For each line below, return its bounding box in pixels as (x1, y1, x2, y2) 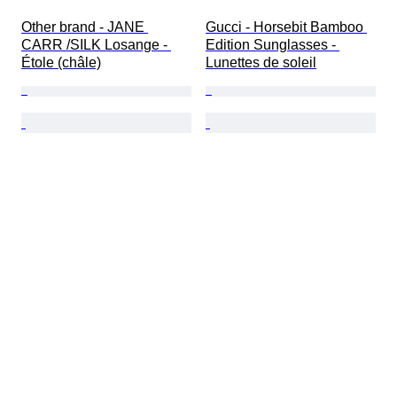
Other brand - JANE (21, 19, 148, 35)
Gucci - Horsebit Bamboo (206, 19, 367, 35)
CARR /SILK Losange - (21, 37, 171, 53)
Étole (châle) (21, 55, 101, 71)
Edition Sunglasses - (206, 37, 339, 53)
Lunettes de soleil (206, 55, 316, 71)
